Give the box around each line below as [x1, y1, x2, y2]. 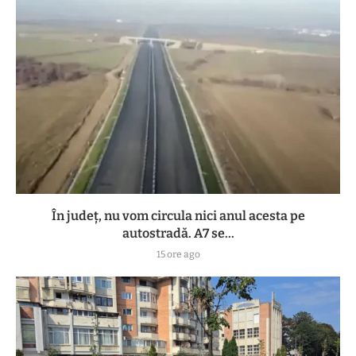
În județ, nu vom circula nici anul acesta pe [51, 208, 305, 224]
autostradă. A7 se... [122, 226, 234, 242]
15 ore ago [156, 249, 200, 261]
